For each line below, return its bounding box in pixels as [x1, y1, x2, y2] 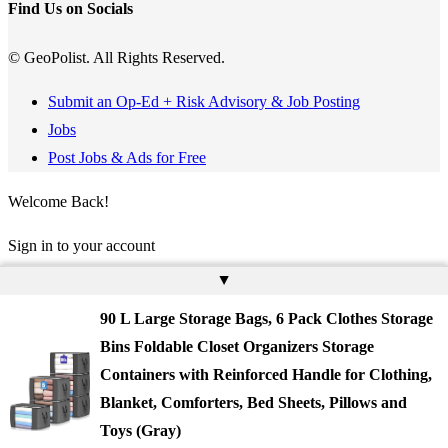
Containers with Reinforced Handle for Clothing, [100, 366, 432, 383]
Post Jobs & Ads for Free [48, 148, 206, 166]
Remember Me [28, 368, 126, 386]
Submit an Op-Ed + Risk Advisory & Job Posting [48, 92, 360, 110]
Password [8, 324, 69, 342]
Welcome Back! [8, 192, 109, 210]
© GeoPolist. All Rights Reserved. [8, 48, 225, 66]
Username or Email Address [8, 280, 185, 298]
